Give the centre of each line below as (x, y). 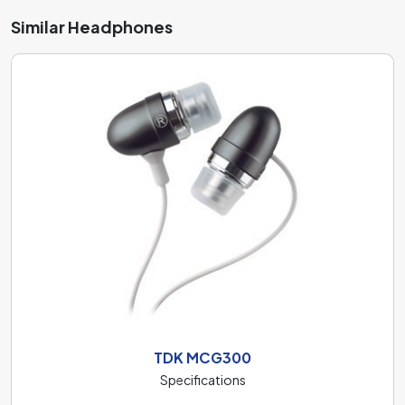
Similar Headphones (92, 26)
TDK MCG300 (202, 358)
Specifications (202, 380)
